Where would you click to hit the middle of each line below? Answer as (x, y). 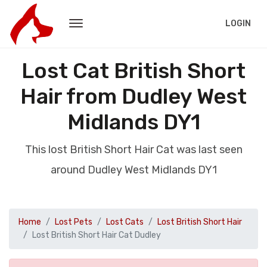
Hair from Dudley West (133, 96)
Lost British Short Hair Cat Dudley (97, 235)
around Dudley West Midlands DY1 (133, 170)
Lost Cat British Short (133, 71)
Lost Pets (74, 222)
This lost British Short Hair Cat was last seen (133, 150)
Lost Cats (125, 222)
